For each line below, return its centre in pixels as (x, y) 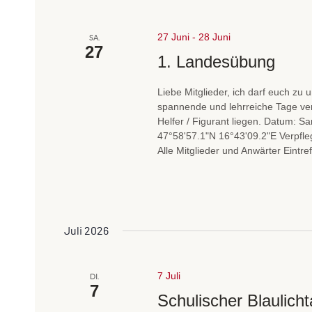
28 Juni (215, 37)
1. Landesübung (217, 61)
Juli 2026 (86, 232)
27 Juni (174, 37)
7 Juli (169, 276)
